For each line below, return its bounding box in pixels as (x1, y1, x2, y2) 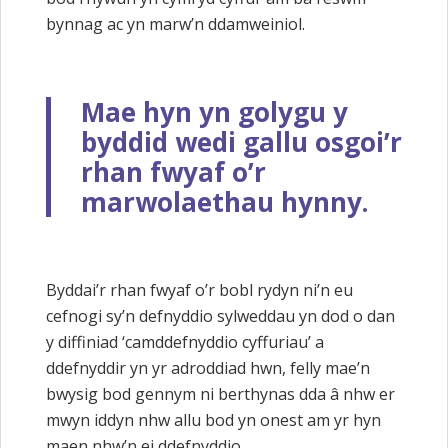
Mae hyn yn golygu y (81, 93, 348, 130)
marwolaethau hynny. (81, 183, 368, 220)
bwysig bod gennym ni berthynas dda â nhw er (46, 382, 395, 405)
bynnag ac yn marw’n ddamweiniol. (46, 12, 305, 35)
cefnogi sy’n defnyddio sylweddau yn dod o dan (46, 304, 395, 327)
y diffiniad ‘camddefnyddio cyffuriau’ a (46, 330, 324, 353)
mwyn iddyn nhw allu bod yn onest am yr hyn (46, 408, 381, 431)
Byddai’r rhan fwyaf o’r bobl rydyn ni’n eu (46, 278, 353, 301)
